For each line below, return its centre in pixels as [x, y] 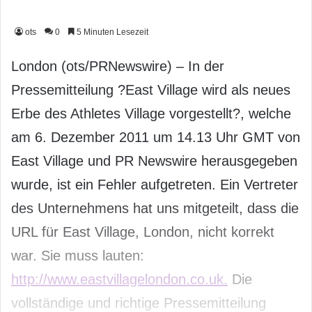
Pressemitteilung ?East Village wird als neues [151, 90]
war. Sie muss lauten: [78, 256]
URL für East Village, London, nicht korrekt [143, 232]
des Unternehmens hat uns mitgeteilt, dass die [155, 209]
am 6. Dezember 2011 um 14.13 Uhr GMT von [156, 138]
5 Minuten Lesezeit [111, 32]
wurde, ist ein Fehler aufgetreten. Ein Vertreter [155, 185]
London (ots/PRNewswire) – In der [118, 67]
